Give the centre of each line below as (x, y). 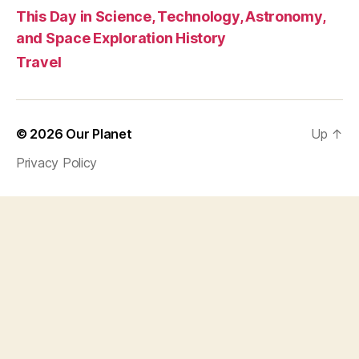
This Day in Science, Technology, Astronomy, (171, 16)
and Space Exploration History (121, 38)
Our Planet (99, 133)
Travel (39, 62)
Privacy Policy (57, 162)
